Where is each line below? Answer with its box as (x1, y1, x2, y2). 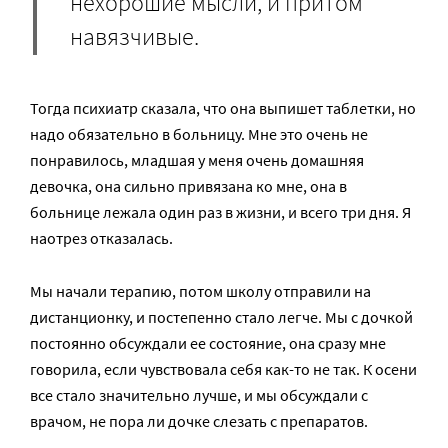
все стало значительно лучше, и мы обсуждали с (30, 385, 368, 406)
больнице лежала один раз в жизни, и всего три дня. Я (30, 202, 411, 223)
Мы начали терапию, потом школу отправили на (30, 281, 371, 302)
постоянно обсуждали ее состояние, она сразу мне (30, 333, 386, 354)
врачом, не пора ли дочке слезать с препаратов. (30, 411, 368, 432)
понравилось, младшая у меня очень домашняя (30, 150, 364, 171)
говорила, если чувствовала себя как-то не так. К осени (30, 359, 417, 380)
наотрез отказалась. (30, 228, 173, 249)
